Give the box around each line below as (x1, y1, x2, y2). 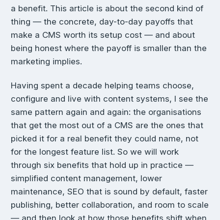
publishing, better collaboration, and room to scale (11, 199, 209, 210)
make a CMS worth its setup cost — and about (11, 30, 195, 40)
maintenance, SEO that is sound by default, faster (11, 186, 208, 196)
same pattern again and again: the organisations (11, 107, 201, 117)
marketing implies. (11, 56, 82, 67)
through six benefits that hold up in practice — (11, 160, 193, 170)
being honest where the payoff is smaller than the (11, 43, 207, 54)
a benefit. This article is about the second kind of (11, 3, 203, 14)
